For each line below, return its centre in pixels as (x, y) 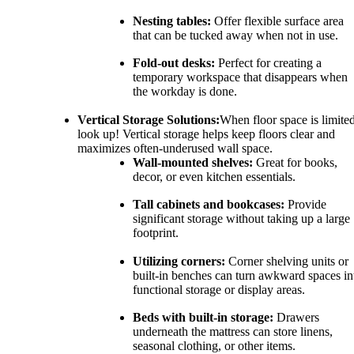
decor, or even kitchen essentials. (214, 176)
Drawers (296, 318)
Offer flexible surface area (277, 21)
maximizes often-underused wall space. (175, 148)
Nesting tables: (172, 21)
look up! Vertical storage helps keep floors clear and (206, 134)
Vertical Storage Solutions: (149, 119)
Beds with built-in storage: (203, 318)
